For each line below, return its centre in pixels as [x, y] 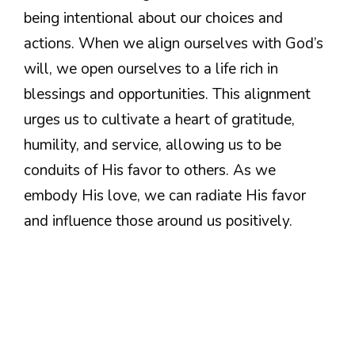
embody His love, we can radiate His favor [165, 195]
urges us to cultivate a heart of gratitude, [159, 119]
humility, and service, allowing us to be [153, 145]
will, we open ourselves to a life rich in [151, 69]
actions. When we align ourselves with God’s [174, 43]
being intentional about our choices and [153, 18]
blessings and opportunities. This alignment [167, 94]
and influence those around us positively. [158, 221]
